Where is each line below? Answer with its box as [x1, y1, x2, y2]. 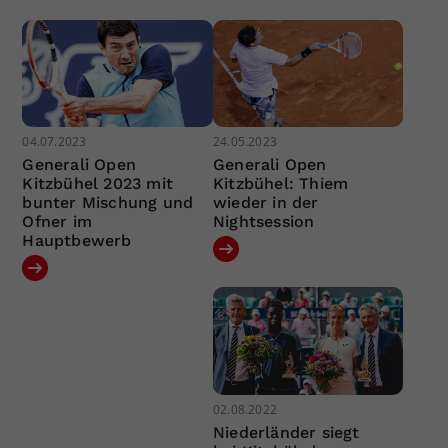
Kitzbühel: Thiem [212, 174, 349, 194]
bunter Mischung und [22, 193, 194, 213]
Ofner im [22, 212, 93, 232]
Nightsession [212, 212, 315, 232]
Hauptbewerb [22, 231, 132, 251]
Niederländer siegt [212, 422, 360, 442]
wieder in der [212, 193, 319, 213]
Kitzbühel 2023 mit [22, 174, 174, 194]
